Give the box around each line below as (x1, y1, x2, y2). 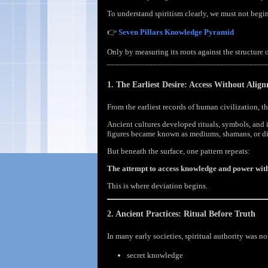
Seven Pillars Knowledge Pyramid (118, 28, 234, 37)
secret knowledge (126, 250, 183, 260)
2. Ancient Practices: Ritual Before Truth (107, 209, 255, 218)
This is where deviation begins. (107, 181, 208, 190)
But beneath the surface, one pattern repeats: (107, 146, 250, 156)
